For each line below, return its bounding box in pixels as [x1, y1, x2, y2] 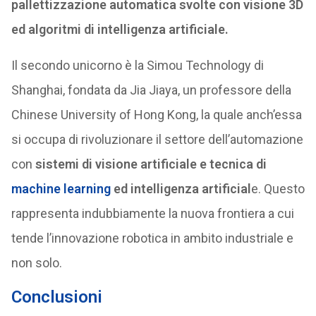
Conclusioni [11, 287, 102, 308]
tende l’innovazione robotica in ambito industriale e [11, 231, 293, 246]
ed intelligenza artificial [110, 181, 251, 197]
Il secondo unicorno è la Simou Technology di [11, 58, 264, 73]
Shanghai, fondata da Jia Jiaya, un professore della [11, 83, 291, 98]
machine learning [11, 181, 111, 197]
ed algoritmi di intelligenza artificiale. [11, 22, 229, 37]
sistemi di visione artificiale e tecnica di [35, 157, 267, 172]
